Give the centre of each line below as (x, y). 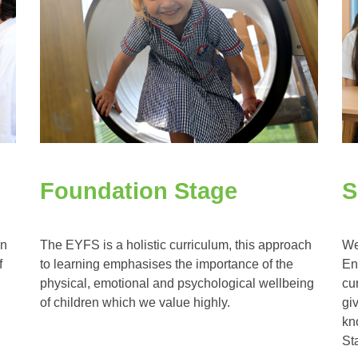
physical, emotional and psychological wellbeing (177, 283)
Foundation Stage (138, 191)
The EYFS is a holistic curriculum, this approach (175, 245)
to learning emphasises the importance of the (166, 264)
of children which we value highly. (135, 302)
